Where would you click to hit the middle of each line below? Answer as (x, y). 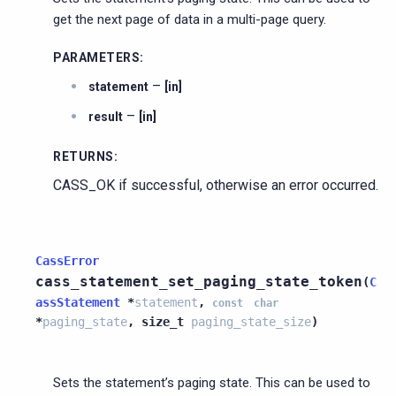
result (106, 116)
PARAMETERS (96, 57)
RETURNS (84, 156)
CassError (67, 260)
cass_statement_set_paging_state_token (199, 281)
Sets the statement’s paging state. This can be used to (212, 382)
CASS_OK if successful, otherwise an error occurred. (216, 185)
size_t (163, 321)
